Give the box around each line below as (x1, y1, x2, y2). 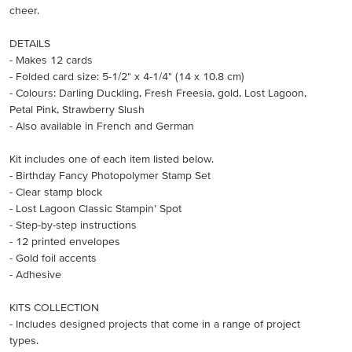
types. (9, 334, 38, 346)
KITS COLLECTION (9, 301, 99, 313)
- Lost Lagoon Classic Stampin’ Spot (9, 202, 181, 214)
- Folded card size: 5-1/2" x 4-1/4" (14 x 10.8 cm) (9, 70, 244, 82)
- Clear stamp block (9, 185, 102, 198)
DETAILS (9, 37, 50, 49)
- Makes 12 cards (9, 53, 93, 66)
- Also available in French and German (9, 119, 194, 132)
